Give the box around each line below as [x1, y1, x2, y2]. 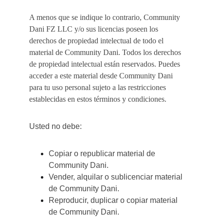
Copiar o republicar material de [49, 149, 157, 158]
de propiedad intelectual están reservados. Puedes [29, 60, 182, 68]
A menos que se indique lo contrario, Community [29, 13, 182, 21]
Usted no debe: [29, 122, 82, 130]
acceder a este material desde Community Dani [29, 72, 175, 80]
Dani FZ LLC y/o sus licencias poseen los [29, 25, 160, 33]
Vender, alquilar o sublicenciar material [49, 173, 184, 181]
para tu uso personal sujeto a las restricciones [29, 83, 168, 91]
